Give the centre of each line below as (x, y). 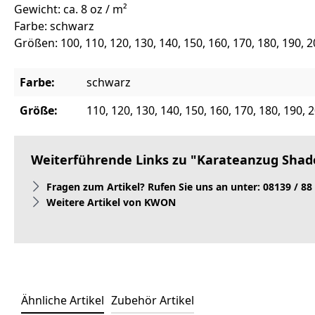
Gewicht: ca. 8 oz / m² (71, 9)
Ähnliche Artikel (63, 301)
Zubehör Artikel (153, 301)
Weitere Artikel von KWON (111, 202)
